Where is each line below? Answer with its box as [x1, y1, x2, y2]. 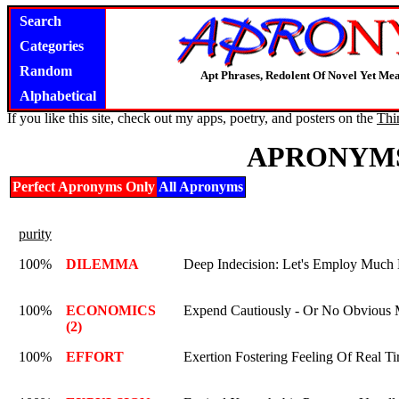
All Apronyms [159, 179, 243, 194]
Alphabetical [20, 88, 96, 103]
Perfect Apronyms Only [12, 179, 155, 194]
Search [20, 13, 61, 28]
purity [19, 226, 52, 241]
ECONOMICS [66, 303, 156, 318]
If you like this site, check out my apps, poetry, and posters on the [7, 110, 377, 126]
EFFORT [66, 349, 124, 364]
